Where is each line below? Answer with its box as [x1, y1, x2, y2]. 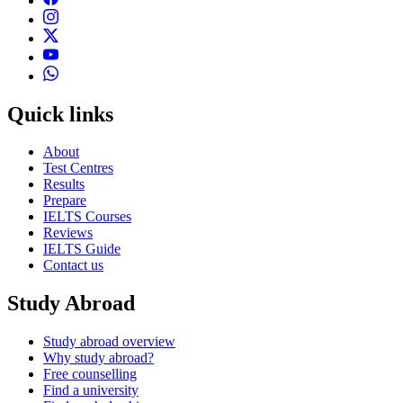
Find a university [43, 382, 139, 399]
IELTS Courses [43, 209, 131, 225]
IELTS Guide [43, 241, 121, 257]
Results [43, 176, 85, 193]
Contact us [43, 257, 103, 273]
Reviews [43, 225, 93, 241]
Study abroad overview [43, 334, 175, 350]
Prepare [43, 193, 86, 209]
